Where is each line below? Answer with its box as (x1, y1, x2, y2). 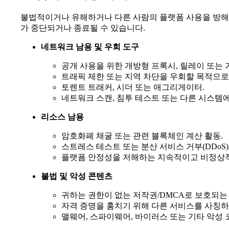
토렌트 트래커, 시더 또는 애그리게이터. (61, 83, 204, 92)
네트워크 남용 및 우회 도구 (41, 42, 139, 52)
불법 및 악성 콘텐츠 (41, 172, 112, 181)
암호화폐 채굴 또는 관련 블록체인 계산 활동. (61, 131, 223, 141)
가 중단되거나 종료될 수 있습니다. (20, 24, 145, 33)
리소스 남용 (41, 112, 84, 122)
